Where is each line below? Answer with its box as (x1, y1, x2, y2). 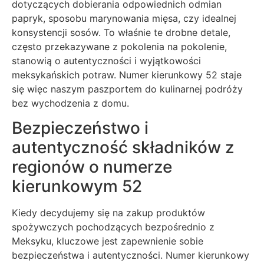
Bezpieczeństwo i (12, 118, 148, 138)
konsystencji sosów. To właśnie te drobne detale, (12, 27, 230, 39)
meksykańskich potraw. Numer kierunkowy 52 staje (12, 69, 242, 81)
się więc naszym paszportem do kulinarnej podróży (12, 83, 243, 95)
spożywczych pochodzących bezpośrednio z (12, 221, 214, 233)
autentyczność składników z (12, 137, 234, 158)
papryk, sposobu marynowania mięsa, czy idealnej (12, 12, 236, 25)
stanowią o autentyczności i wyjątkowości (12, 55, 201, 67)
